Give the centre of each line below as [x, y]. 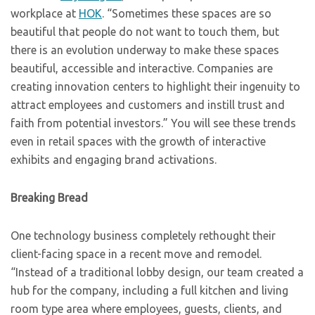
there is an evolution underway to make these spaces [145, 50]
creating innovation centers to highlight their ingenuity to [155, 86]
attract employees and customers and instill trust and [148, 105]
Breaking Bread [49, 198]
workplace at [45, 13]
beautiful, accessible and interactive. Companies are [142, 68]
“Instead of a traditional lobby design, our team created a [157, 272]
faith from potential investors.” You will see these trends [153, 123]
